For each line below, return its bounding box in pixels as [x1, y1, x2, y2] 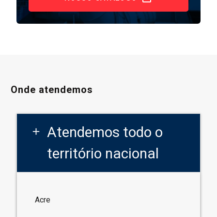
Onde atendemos [11, 84, 93, 96]
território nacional [47, 144, 159, 162]
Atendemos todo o [47, 123, 163, 140]
